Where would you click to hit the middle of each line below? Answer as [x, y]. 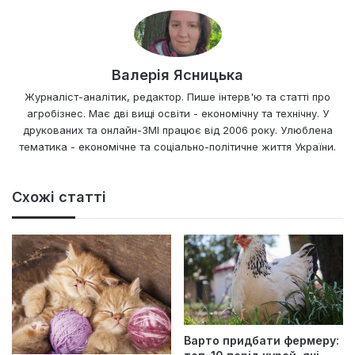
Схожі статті [59, 197]
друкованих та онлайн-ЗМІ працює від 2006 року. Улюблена [177, 130]
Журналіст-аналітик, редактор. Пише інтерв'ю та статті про [177, 97]
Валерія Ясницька [177, 75]
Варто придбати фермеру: [261, 340]
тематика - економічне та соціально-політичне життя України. [177, 147]
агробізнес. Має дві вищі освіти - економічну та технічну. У [177, 114]
